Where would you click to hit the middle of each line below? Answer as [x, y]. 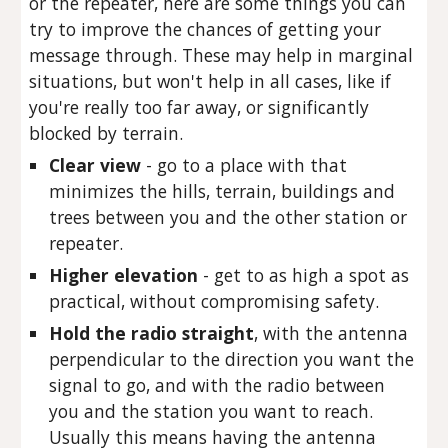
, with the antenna [331, 333]
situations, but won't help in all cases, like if [210, 81]
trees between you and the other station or [228, 217]
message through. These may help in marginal [221, 55]
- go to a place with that [244, 165]
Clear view [95, 165]
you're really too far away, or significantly [199, 107]
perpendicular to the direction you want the [232, 359]
